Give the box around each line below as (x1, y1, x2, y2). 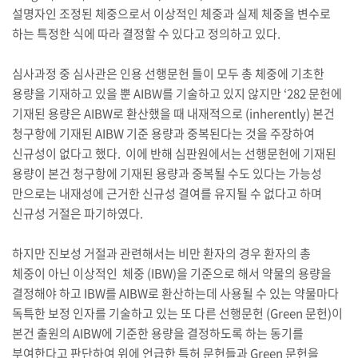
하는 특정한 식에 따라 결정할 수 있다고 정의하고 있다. (11, 25, 280, 42)
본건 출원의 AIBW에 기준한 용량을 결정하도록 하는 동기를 (11, 324, 304, 342)
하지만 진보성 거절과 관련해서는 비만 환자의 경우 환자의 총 (11, 245, 311, 262)
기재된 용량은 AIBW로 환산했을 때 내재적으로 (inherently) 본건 (11, 105, 335, 122)
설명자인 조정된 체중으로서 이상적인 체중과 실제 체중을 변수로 (11, 5, 331, 22)
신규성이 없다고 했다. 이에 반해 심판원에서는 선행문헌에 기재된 (11, 145, 336, 162)
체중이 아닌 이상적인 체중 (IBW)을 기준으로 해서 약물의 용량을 (11, 265, 332, 282)
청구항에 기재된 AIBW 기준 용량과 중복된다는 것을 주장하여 (11, 125, 315, 142)
